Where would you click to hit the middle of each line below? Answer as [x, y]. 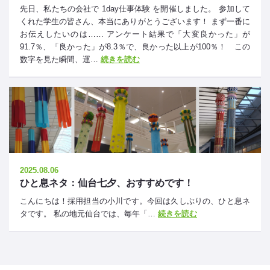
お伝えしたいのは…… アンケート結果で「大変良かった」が [135, 34]
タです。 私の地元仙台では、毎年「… [89, 214]
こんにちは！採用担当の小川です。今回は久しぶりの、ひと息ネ [135, 201]
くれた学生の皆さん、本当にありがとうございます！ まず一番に [135, 21]
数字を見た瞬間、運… [60, 59]
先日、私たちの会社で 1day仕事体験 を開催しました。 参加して [135, 9]
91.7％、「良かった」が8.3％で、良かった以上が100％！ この [135, 47]
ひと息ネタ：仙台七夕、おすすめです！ [107, 183]
